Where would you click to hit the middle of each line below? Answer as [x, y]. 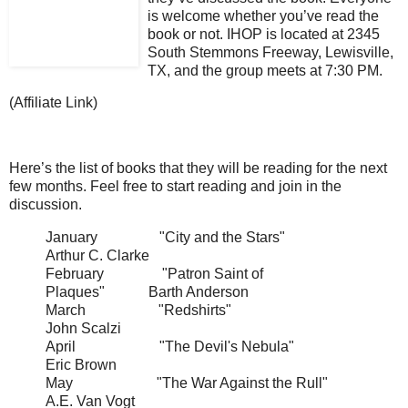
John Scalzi [83, 328]
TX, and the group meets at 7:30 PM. [265, 70]
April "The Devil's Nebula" [203, 346]
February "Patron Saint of [154, 273]
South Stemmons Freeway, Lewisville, [270, 52]
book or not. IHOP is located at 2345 [264, 34]
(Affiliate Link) [53, 103]
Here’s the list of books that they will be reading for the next [198, 168]
